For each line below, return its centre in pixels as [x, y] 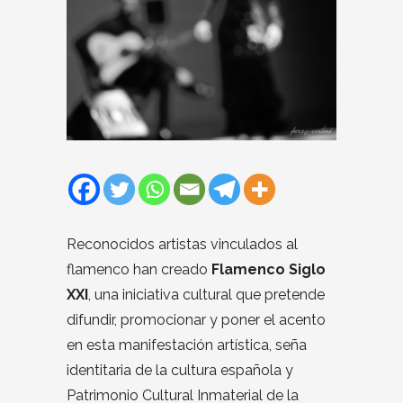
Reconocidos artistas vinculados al [182, 245]
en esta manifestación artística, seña [187, 345]
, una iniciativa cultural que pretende [206, 295]
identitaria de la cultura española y [180, 371]
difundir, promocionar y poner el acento [196, 320]
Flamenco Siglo [269, 270]
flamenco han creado [139, 270]
